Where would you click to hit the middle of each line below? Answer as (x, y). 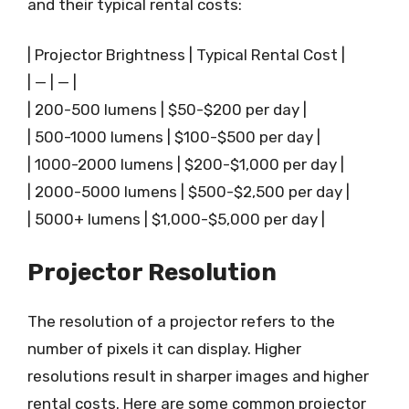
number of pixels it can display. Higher (164, 348)
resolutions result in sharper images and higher (198, 376)
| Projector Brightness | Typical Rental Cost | (186, 55)
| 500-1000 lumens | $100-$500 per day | (174, 137)
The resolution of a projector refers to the (181, 321)
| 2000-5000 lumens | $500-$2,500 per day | (189, 192)
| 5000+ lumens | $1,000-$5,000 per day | (176, 219)
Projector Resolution (152, 272)
